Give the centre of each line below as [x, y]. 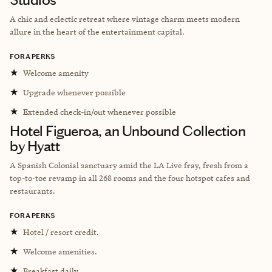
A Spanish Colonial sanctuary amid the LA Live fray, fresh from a [129, 165]
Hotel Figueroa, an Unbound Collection [128, 131]
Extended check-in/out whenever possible [100, 111]
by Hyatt [35, 146]
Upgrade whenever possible [74, 92]
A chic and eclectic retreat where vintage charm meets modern [125, 19]
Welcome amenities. [60, 251]
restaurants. [32, 190]
